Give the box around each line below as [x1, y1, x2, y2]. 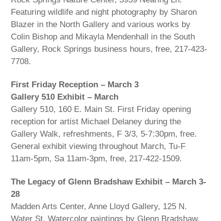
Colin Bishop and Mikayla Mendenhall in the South [11, 32, 195, 42]
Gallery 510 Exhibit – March [11, 92, 119, 102]
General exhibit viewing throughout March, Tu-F [11, 142, 186, 151]
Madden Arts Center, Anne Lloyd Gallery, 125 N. [11, 202, 187, 212]
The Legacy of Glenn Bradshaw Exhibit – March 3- [11, 177, 207, 187]
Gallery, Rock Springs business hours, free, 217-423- [11, 44, 208, 54]
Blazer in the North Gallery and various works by [11, 20, 191, 30]
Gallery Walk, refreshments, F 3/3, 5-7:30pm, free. [11, 129, 197, 139]
